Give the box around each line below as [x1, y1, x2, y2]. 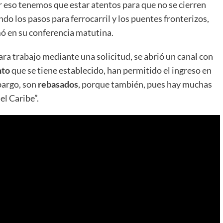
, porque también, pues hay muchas [78, 78, 212, 90]
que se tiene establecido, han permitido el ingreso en [10, 64, 212, 76]
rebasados [38, 78, 78, 90]
